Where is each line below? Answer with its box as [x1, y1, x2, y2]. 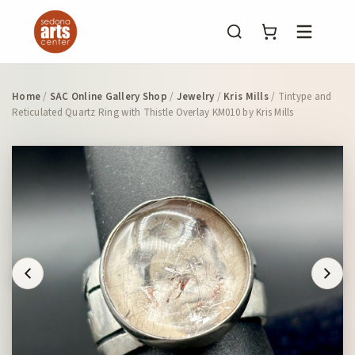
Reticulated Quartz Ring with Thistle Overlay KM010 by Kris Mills [12, 105, 294, 120]
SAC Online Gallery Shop [49, 90, 167, 104]
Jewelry [176, 90, 215, 104]
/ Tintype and [268, 90, 332, 104]
